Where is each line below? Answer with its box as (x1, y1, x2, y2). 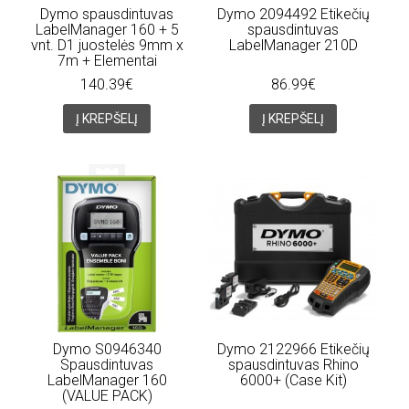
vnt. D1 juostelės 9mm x (30, 36, 184, 54)
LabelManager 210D (228, 36, 358, 54)
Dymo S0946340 (52, 340, 162, 358)
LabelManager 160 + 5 (35, 20, 179, 38)
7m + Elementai (57, 51, 157, 69)
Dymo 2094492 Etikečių (216, 5, 370, 23)
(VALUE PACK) (61, 386, 152, 404)
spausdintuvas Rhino (227, 355, 359, 373)
